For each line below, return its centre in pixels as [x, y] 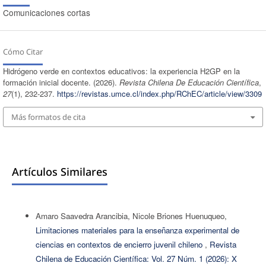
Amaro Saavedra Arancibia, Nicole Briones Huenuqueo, [131, 216]
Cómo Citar [23, 51]
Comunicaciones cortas [46, 12]
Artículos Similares [59, 172]
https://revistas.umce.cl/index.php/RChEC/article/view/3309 [159, 93]
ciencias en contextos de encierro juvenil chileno [120, 245]
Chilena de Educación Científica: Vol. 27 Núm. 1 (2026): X [136, 259]
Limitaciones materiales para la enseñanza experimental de [137, 230]
